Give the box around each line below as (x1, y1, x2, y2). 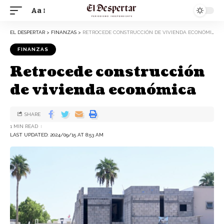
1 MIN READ (10, 123, 38, 129)
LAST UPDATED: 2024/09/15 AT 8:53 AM (10, 132, 103, 137)
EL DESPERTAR (10, 29, 45, 35)
